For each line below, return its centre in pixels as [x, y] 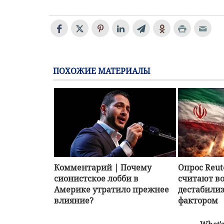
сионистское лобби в [96, 178]
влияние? [74, 200]
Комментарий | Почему [103, 167]
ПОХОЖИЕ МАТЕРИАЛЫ [102, 71]
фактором [198, 200]
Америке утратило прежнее [111, 189]
